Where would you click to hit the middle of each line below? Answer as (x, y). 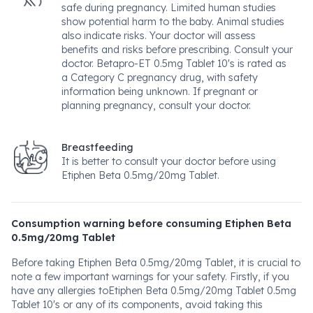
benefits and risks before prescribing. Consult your (177, 50)
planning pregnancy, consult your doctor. (156, 105)
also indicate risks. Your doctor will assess (159, 36)
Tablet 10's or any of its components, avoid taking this (137, 305)
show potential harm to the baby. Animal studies (173, 22)
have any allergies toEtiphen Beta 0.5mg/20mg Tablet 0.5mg (154, 291)
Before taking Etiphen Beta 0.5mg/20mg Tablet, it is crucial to (156, 263)
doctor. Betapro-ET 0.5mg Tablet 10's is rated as (174, 64)
